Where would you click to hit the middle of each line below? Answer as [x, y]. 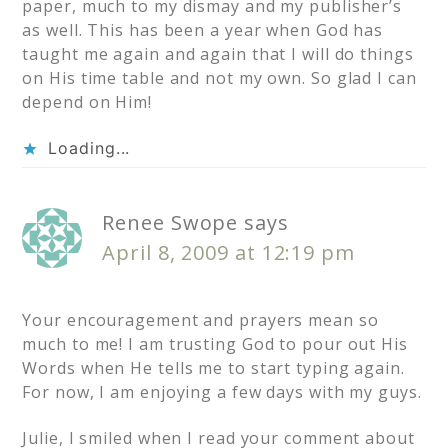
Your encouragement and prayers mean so [200, 320]
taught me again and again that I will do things [218, 54]
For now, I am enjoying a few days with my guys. [222, 392]
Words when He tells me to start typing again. [213, 368]
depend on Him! [87, 102]
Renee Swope [170, 223]
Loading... [89, 148]
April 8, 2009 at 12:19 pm [228, 253]
